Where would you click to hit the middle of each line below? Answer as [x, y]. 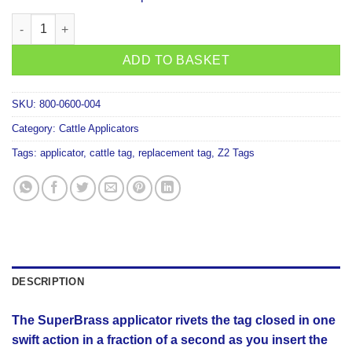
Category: [35, 129]
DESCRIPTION [48, 282]
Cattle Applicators [99, 129]
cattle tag [111, 153]
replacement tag [175, 153]
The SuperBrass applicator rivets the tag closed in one [174, 321]
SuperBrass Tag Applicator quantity [106, 22]
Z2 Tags [236, 153]
